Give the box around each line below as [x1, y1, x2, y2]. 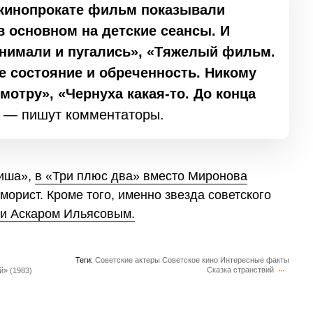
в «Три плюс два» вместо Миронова [35, 168, 247, 183]
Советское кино [162, 256, 218, 265]
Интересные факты [220, 256, 289, 265]
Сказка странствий [207, 265, 274, 275]
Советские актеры [95, 256, 160, 265]
